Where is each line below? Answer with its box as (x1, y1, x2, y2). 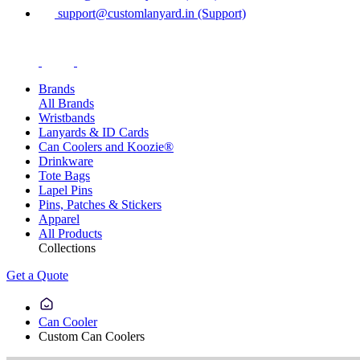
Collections (39, 240, 96, 255)
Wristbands (39, 110, 95, 125)
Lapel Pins (39, 182, 92, 197)
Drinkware (39, 153, 93, 168)
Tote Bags (39, 168, 90, 182)
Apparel (39, 211, 80, 226)
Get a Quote (6, 268, 68, 282)
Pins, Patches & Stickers (39, 197, 162, 211)
